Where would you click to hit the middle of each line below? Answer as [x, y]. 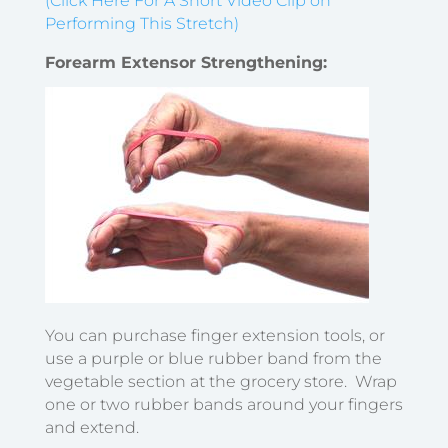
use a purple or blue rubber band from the [213, 358]
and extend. [95, 427]
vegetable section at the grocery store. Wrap [220, 381]
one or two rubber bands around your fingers [223, 404]
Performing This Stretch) [141, 23]
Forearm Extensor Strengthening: [185, 62]
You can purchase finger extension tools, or [214, 335]
